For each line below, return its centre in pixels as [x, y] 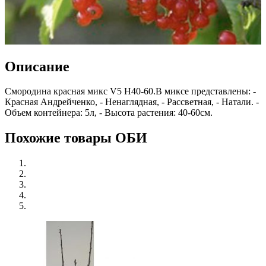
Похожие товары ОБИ [76, 138]
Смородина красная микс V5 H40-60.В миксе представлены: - [130, 91]
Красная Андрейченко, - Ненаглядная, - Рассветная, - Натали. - [132, 102]
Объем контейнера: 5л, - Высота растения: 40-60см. [109, 113]
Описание [37, 66]
